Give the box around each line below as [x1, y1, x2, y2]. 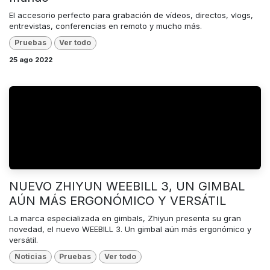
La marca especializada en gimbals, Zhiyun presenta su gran [9, 213, 241, 223]
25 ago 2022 [9, 55, 52, 64]
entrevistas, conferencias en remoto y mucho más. [9, 21, 202, 31]
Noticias [14, 251, 46, 261]
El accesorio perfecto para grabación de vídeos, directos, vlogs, [9, 10, 253, 20]
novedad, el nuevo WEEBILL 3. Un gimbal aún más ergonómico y [9, 224, 251, 234]
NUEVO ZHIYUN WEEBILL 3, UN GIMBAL [9, 178, 245, 193]
